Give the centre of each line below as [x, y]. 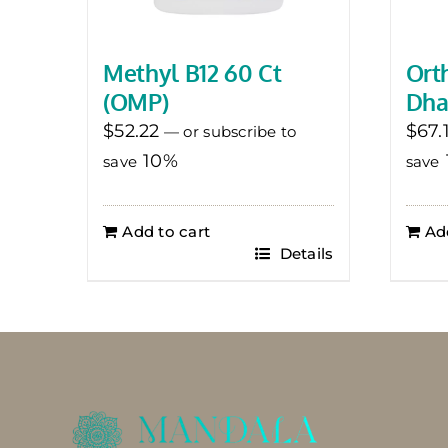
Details [304, 254]
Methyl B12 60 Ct [192, 73]
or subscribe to [238, 132]
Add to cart [166, 232]
